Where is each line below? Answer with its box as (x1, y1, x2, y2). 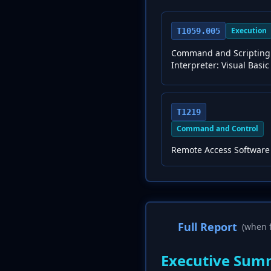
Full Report (178, 220, 237, 234)
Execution (231, 25, 267, 36)
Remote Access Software (171, 144, 270, 155)
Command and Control (177, 123, 258, 134)
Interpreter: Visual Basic (171, 59, 269, 71)
